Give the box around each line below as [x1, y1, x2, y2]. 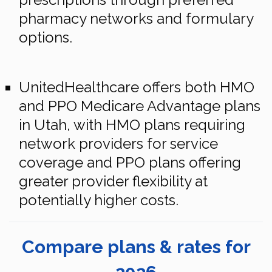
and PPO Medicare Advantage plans [19, 97, 260, 115]
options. [19, 29, 72, 46]
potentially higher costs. [19, 191, 178, 209]
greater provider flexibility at [19, 172, 208, 190]
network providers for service [19, 135, 218, 152]
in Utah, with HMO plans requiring [19, 116, 245, 134]
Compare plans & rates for [21, 236, 251, 257]
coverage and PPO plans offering [19, 154, 241, 171]
